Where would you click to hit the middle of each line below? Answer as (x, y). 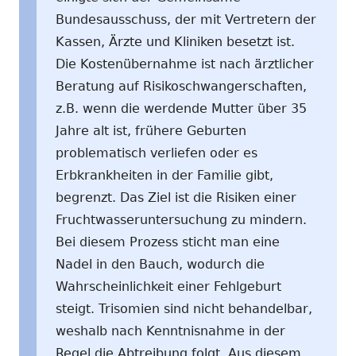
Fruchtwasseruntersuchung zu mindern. (181, 219)
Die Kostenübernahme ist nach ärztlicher (185, 64)
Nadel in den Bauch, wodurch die (160, 264)
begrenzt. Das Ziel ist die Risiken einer (176, 197)
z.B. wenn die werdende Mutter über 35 (181, 108)
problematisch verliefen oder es (157, 153)
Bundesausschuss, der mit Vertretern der (186, 19)
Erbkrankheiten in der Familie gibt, (164, 175)
